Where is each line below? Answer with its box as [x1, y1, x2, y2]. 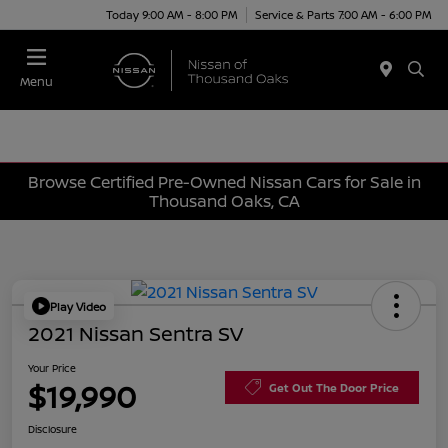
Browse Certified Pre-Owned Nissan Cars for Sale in [27, 170, 421, 193]
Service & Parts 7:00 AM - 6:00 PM [255, 6, 432, 22]
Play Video [50, 298, 106, 314]
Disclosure [28, 422, 77, 437]
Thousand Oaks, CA [148, 189, 300, 212]
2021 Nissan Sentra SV [28, 320, 243, 348]
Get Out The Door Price [269, 379, 399, 395]
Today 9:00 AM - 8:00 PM [106, 6, 238, 22]
